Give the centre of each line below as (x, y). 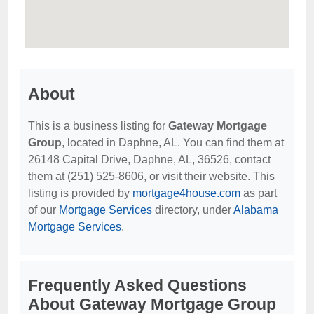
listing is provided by (80, 193)
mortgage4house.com (186, 193)
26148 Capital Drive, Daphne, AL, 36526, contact (149, 159)
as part (259, 193)
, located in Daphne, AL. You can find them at (173, 143)
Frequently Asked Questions (137, 285)
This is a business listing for (98, 126)
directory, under (193, 210)
